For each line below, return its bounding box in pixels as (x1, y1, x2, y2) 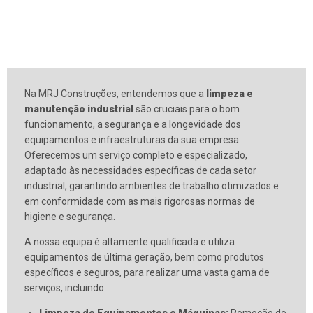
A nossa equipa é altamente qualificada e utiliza (24, 236, 235, 248)
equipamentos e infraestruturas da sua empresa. (24, 134, 241, 146)
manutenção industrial (24, 103, 133, 115)
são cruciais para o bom (133, 103, 240, 115)
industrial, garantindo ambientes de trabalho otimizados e (24, 180, 279, 192)
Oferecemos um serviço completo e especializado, (24, 150, 247, 161)
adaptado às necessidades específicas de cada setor (24, 165, 256, 177)
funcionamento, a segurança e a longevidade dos (24, 119, 241, 131)
